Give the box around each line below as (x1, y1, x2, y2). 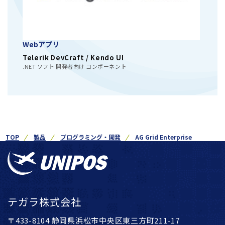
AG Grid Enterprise (135, 133, 192, 142)
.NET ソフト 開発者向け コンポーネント (23, 62, 127, 71)
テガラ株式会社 (8, 194, 81, 209)
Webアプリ (23, 39, 59, 50)
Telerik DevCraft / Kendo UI (23, 53, 124, 63)
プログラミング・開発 (60, 133, 121, 142)
